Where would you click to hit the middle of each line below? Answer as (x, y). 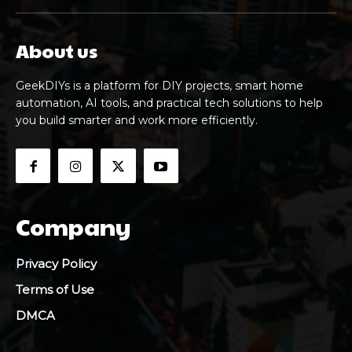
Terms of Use (55, 290)
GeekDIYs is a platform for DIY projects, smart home (159, 85)
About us (57, 50)
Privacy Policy (56, 264)
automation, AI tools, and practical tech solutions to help (169, 103)
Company (73, 226)
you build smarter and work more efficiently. (137, 120)
